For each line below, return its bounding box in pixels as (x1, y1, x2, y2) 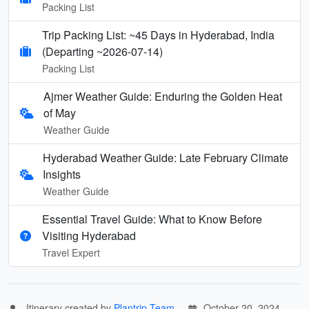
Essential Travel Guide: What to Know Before (42, 210, 262, 227)
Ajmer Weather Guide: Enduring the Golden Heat (43, 88, 282, 104)
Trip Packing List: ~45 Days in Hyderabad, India (42, 26, 275, 43)
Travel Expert (42, 245, 100, 259)
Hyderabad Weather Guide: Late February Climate (43, 149, 289, 166)
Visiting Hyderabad (42, 227, 136, 243)
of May (43, 104, 76, 121)
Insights (43, 166, 81, 182)
